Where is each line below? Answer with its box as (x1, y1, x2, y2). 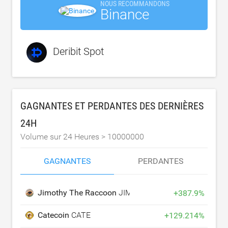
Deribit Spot (53, 45, 104, 58)
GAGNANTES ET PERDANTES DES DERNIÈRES (20, 100, 204, 112)
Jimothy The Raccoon (38, 188, 119, 197)
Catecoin (38, 210, 71, 220)
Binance (100, 6, 149, 23)
